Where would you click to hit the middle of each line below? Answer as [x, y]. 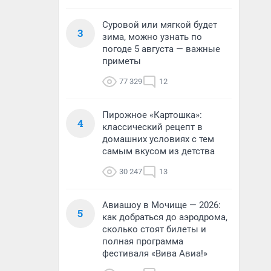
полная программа [143, 241]
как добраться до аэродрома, [165, 217]
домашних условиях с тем [158, 139]
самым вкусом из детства [158, 151]
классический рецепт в [152, 127]
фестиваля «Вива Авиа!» [155, 253]
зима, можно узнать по [152, 37]
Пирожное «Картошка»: [152, 115]
